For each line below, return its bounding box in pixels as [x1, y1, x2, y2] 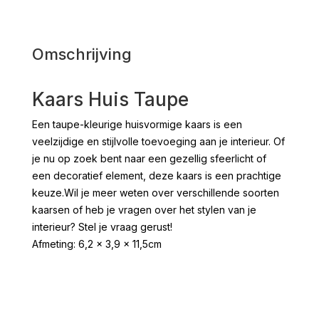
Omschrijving [31, 44, 132, 63]
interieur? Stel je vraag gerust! [31, 220, 172, 233]
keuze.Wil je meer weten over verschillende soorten [31, 186, 279, 199]
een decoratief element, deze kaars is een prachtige [31, 169, 281, 182]
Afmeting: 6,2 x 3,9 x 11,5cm [31, 237, 162, 250]
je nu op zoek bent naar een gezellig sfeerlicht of [31, 152, 266, 164]
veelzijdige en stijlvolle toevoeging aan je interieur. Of [31, 135, 285, 147]
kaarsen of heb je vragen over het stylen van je [31, 203, 256, 216]
